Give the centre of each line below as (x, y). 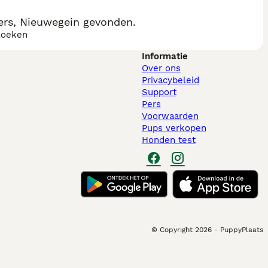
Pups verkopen (174, 128)
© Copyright (172, 230)
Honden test (168, 140)
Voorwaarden (170, 116)
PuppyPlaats (242, 230)
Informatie (165, 56)
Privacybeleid (170, 80)
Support (159, 92)
